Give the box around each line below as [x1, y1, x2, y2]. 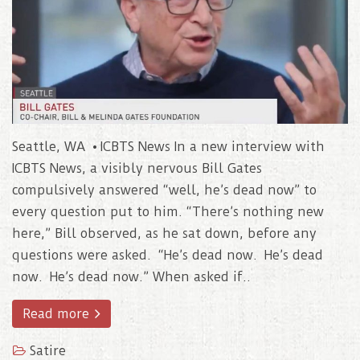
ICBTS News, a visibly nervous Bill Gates [12, 161, 262, 177]
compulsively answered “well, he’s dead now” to [12, 182, 317, 198]
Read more [22, 306, 93, 322]
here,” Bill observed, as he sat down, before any [12, 226, 317, 242]
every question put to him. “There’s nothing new [12, 204, 324, 220]
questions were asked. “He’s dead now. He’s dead [12, 247, 323, 264]
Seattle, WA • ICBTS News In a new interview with [12, 139, 325, 155]
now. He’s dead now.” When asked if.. [12, 269, 251, 285]
